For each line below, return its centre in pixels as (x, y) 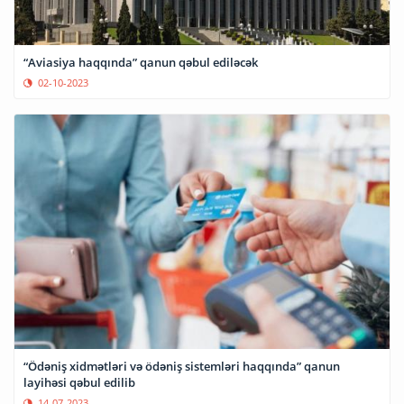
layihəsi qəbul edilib (79, 382)
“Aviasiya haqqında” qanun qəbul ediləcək (141, 63)
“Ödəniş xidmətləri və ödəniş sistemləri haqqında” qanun (182, 366)
